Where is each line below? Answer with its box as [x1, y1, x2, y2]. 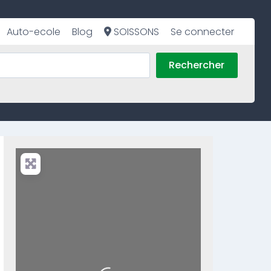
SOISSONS [111, 24, 160, 39]
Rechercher [169, 58, 225, 73]
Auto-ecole [6, 24, 60, 39]
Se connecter [171, 24, 235, 39]
